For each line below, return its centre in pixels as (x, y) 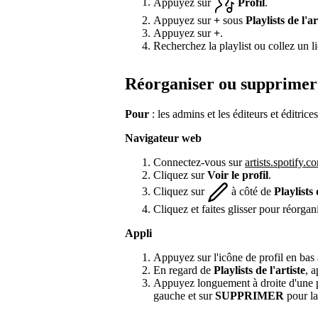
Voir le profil (238, 175)
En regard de (183, 270)
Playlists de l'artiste (259, 270)
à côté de (251, 191)
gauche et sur (184, 296)
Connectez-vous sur (199, 163)
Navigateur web (163, 138)
